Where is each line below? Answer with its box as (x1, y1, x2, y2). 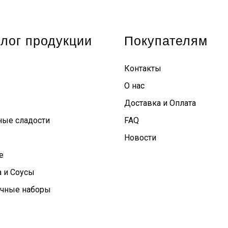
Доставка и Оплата (124, 98, 196, 108)
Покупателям (124, 33, 208, 48)
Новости (124, 132, 156, 142)
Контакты (124, 63, 161, 73)
